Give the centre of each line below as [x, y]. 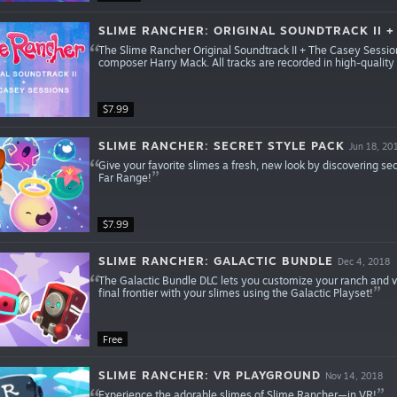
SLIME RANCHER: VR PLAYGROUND [209, 375]
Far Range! [125, 177]
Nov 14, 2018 [354, 376]
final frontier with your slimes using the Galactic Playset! [235, 292]
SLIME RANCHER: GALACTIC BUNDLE [215, 260]
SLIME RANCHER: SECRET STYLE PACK [221, 145]
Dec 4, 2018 [363, 261]
